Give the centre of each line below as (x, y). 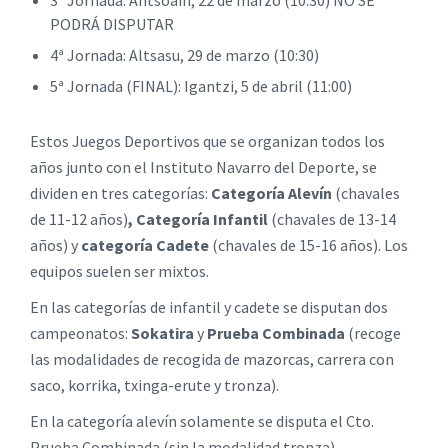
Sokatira (162, 333)
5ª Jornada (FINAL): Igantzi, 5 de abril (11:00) (201, 86)
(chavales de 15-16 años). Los (308, 245)
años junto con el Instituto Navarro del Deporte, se (203, 167)
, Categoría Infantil (198, 219)
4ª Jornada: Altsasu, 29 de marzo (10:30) (184, 55)
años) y (55, 245)
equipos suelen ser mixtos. (119, 271)
